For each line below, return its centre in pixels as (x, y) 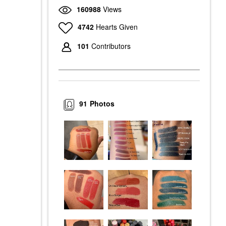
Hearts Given (117, 26)
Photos (102, 104)
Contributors (111, 46)
